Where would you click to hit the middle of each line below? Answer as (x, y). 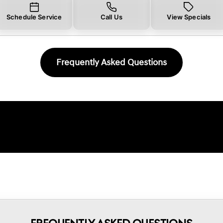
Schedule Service (34, 17)
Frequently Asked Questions (111, 62)
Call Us (111, 17)
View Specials (189, 17)
